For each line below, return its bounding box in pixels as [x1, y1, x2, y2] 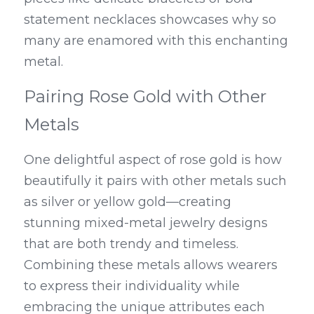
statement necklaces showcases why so [24, 12, 276, 27]
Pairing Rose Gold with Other [24, 86, 266, 107]
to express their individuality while [24, 278, 240, 294]
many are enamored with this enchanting [24, 33, 288, 48]
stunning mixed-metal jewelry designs [24, 215, 268, 231]
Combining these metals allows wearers [24, 257, 278, 273]
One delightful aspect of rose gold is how [24, 152, 282, 168]
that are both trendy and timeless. [24, 236, 238, 252]
